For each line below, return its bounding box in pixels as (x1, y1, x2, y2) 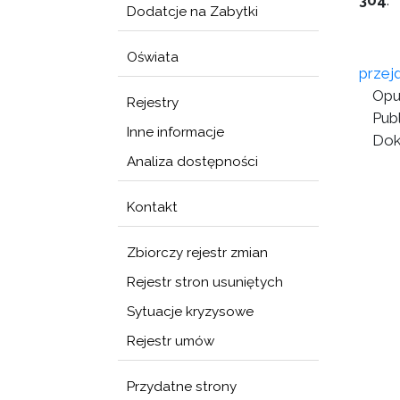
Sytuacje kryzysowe (127, 304, 254, 320)
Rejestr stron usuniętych (127, 274, 283, 290)
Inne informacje (127, 124, 224, 140)
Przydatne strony (127, 379, 237, 395)
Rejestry (127, 95, 179, 111)
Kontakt (127, 199, 178, 215)
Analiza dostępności (127, 154, 258, 170)
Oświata (127, 49, 179, 65)
